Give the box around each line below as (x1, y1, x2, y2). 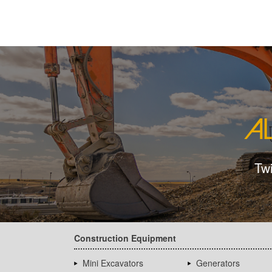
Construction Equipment (74, 232, 176, 245)
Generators (195, 257, 240, 270)
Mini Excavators (83, 257, 143, 270)
